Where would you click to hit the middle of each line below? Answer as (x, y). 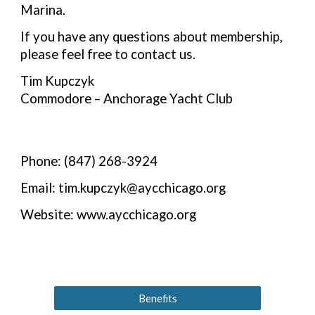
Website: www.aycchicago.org (109, 215)
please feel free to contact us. (108, 54)
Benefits (157, 298)
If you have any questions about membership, (152, 36)
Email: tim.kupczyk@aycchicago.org (123, 187)
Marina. (43, 9)
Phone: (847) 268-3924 (89, 161)
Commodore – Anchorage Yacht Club (127, 99)
